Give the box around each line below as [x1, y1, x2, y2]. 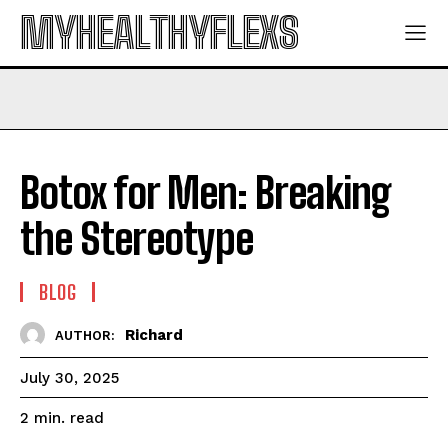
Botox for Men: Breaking [20, 168, 391, 218]
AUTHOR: [55, 327, 115, 343]
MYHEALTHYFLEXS [20, 8, 298, 58]
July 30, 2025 [20, 369, 119, 388]
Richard [125, 325, 183, 344]
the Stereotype [20, 214, 253, 264]
